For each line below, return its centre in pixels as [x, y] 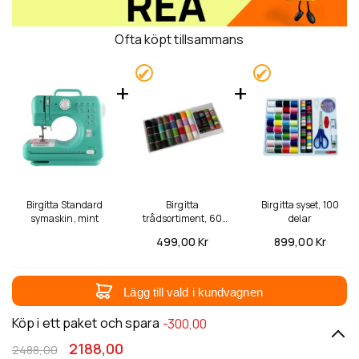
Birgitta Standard [65, 204]
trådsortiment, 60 [182, 218]
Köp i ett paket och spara [87, 323]
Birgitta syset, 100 [300, 204]
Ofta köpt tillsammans [179, 40]
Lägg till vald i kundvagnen [193, 292]
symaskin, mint [65, 218]
